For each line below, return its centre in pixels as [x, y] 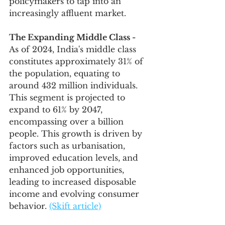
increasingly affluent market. [68, 13]
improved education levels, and [75, 158]
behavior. [29, 206]
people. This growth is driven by [77, 134]
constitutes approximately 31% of [77, 61]
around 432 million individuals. [75, 85]
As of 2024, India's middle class [74, 49]
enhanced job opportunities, [68, 170]
